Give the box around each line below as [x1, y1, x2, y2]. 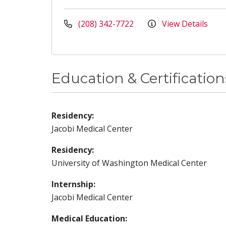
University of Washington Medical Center [51, 157, 207, 168]
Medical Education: [51, 213, 127, 224]
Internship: [51, 179, 95, 190]
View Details [160, 18, 208, 29]
